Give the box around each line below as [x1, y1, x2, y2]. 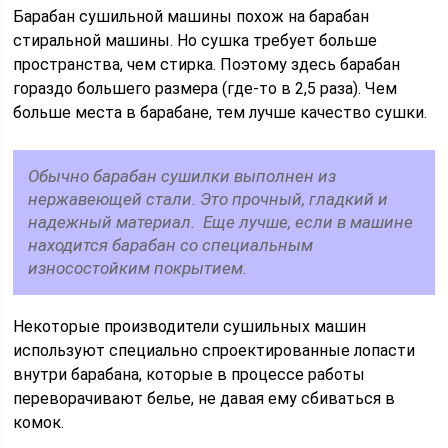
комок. [13, 413, 65, 432]
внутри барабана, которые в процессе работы [13, 365, 366, 384]
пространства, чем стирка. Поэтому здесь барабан [13, 55, 401, 74]
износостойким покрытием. [28, 258, 248, 278]
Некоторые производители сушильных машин [13, 317, 367, 336]
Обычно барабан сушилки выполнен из [28, 166, 337, 186]
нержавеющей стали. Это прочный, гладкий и [28, 189, 389, 209]
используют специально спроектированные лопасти [13, 341, 416, 360]
